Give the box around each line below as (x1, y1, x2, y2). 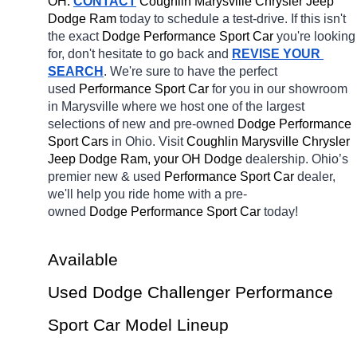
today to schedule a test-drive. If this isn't (120, 12, 346, 26)
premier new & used (48, 170, 164, 184)
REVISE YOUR (232, 47, 320, 61)
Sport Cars (48, 135, 112, 149)
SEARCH (48, 65, 104, 79)
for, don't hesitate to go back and (48, 47, 232, 61)
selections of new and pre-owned (48, 117, 237, 131)
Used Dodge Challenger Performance (48, 283, 333, 303)
